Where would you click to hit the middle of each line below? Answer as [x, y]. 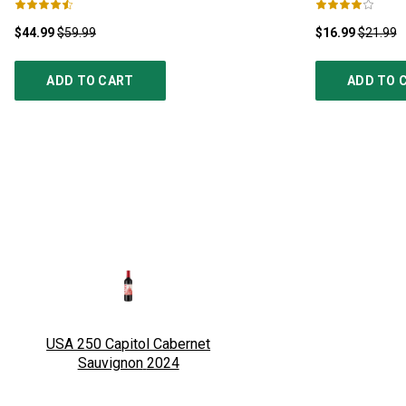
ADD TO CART [90, 80]
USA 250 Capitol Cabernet [129, 343]
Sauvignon [110, 362]
